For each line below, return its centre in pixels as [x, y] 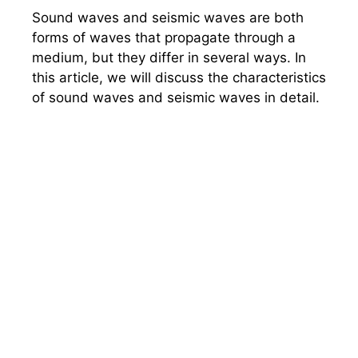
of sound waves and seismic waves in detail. [176, 97]
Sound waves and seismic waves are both [168, 18]
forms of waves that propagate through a [164, 38]
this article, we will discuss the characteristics [179, 78]
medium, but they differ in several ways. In [169, 58]
